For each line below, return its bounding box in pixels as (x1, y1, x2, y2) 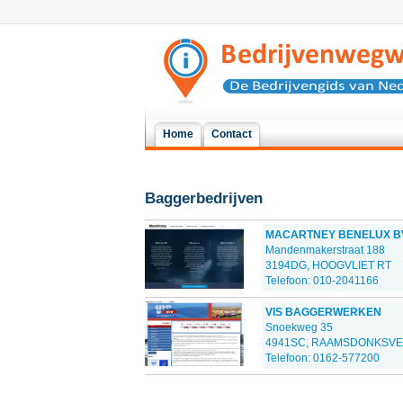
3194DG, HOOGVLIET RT (264, 259, 391, 272)
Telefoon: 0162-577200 (264, 352, 380, 364)
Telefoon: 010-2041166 (264, 274, 379, 287)
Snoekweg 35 (264, 321, 333, 334)
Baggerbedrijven (144, 190, 263, 207)
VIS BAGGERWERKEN (264, 306, 381, 318)
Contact (210, 128, 252, 140)
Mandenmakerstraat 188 (264, 244, 385, 256)
